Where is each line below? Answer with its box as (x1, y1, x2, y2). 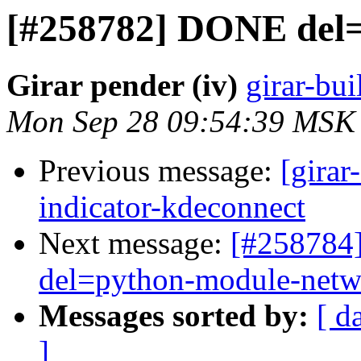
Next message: (39, 226, 230, 261)
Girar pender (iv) (6, 68, 238, 103)
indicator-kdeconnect (39, 189, 305, 225)
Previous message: (39, 153, 280, 189)
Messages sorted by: (39, 298, 309, 334)
